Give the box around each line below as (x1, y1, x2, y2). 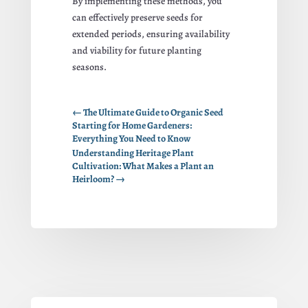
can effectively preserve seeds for (71, 11, 203, 25)
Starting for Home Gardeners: (71, 119, 192, 133)
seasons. (71, 60, 107, 74)
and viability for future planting (71, 44, 201, 58)
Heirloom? (71, 173, 114, 186)
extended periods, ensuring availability (71, 27, 230, 41)
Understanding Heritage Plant (71, 146, 194, 160)
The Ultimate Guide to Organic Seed (82, 106, 223, 120)
